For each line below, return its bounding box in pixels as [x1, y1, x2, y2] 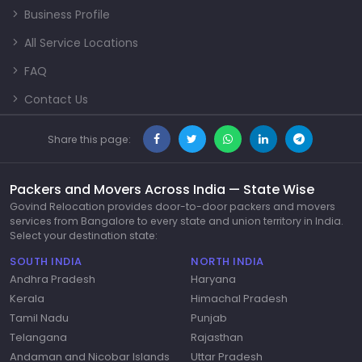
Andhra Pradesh [10, 271, 95, 288]
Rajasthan [191, 330, 243, 346]
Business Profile [21, 6, 110, 23]
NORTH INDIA [191, 253, 264, 269]
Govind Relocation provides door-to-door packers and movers [10, 199, 335, 213]
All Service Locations [21, 34, 138, 51]
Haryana [191, 271, 236, 288]
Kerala [10, 291, 44, 307]
